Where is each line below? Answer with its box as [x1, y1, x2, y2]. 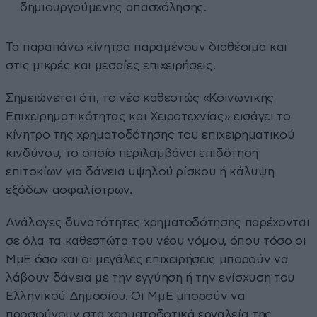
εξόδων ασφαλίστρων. [6, 183, 132, 196]
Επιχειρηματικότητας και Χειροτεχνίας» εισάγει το [6, 110, 291, 122]
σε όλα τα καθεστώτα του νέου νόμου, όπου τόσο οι [6, 234, 306, 247]
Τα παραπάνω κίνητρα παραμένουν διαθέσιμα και [6, 40, 288, 53]
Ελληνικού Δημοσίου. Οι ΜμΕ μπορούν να [6, 289, 246, 302]
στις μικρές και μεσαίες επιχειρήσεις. [6, 59, 216, 71]
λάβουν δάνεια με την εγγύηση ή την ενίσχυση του [6, 271, 296, 284]
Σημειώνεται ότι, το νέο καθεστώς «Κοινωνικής [6, 91, 275, 104]
